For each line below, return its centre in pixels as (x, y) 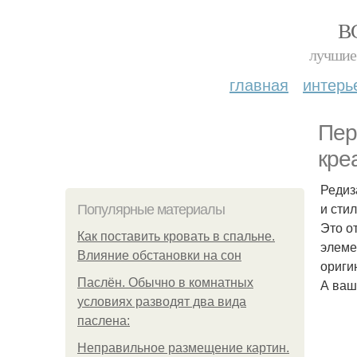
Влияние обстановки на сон (159, 255)
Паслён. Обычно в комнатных (165, 282)
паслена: (104, 321)
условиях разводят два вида (162, 302)
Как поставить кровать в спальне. (176, 236)
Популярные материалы (151, 210)
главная (259, 84)
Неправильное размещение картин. (183, 348)
